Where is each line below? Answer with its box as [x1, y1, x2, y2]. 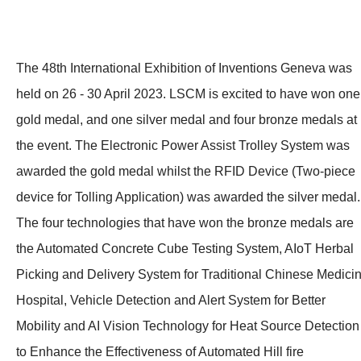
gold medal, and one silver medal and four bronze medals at [16, 112, 357, 127]
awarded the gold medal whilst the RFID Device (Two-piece [16, 164, 355, 178]
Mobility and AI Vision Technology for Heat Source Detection [16, 318, 359, 333]
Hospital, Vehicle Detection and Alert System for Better [16, 293, 326, 307]
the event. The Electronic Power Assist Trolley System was [16, 138, 350, 152]
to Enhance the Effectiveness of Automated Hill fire [16, 344, 304, 359]
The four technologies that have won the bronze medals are [16, 215, 354, 230]
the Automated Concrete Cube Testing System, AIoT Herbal [16, 241, 354, 255]
